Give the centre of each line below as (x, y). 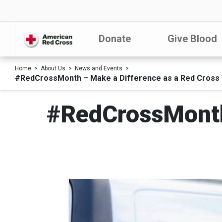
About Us (53, 68)
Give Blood (192, 39)
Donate (114, 39)
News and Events (99, 68)
